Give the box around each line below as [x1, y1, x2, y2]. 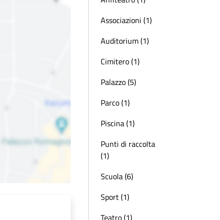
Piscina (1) [101, 117, 135, 129]
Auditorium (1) [101, 35, 149, 47]
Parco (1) [101, 97, 130, 109]
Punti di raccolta [101, 138, 155, 150]
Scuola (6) [101, 170, 133, 182]
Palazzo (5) [101, 76, 136, 88]
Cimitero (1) [101, 55, 139, 67]
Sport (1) [101, 191, 129, 203]
